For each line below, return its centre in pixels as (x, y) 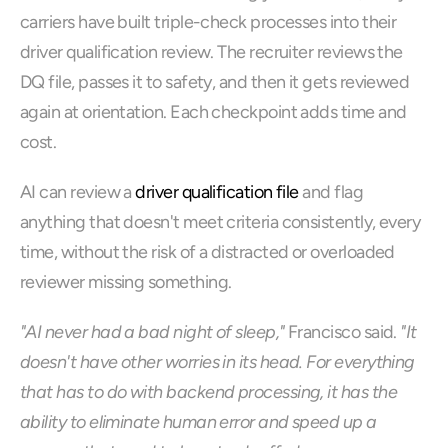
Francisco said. (342, 332)
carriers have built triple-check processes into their (208, 22)
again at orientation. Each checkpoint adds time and (213, 112)
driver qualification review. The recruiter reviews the (211, 52)
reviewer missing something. (126, 282)
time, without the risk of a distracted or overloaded (207, 252)
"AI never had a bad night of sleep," (152, 332)
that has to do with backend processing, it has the (208, 392)
